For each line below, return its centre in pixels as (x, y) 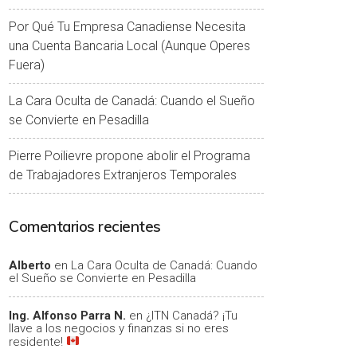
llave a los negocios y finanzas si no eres (119, 328)
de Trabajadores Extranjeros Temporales (123, 175)
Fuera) (27, 65)
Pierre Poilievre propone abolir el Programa (129, 156)
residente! (37, 341)
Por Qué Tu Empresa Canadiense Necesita (127, 27)
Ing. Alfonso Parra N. (67, 316)
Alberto (30, 265)
